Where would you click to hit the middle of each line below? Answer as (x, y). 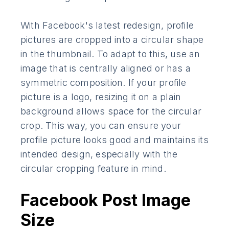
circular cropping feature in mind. (93, 168)
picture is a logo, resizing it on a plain (101, 97)
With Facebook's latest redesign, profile (107, 25)
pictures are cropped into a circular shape (112, 39)
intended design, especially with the (99, 154)
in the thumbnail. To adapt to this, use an (110, 54)
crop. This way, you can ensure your (101, 125)
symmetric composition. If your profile (104, 82)
